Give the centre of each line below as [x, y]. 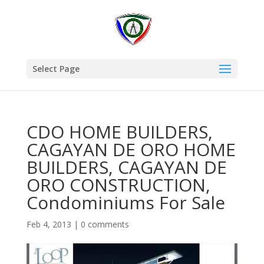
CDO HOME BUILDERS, [119, 132]
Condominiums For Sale [126, 202]
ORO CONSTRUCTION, [118, 185]
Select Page [56, 69]
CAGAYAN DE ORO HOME [131, 149]
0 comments [105, 224]
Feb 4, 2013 [49, 224]
